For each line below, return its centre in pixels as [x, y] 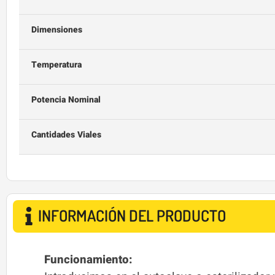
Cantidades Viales [66, 134]
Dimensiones [56, 29]
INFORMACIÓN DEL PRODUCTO [132, 216]
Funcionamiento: [88, 260]
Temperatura [56, 64]
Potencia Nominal [66, 99]
